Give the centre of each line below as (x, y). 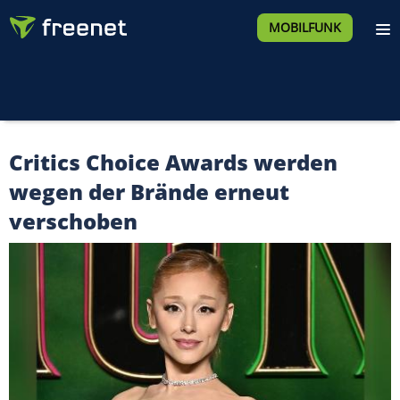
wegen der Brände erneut (149, 192)
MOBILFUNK (304, 27)
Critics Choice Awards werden (173, 162)
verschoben (73, 221)
